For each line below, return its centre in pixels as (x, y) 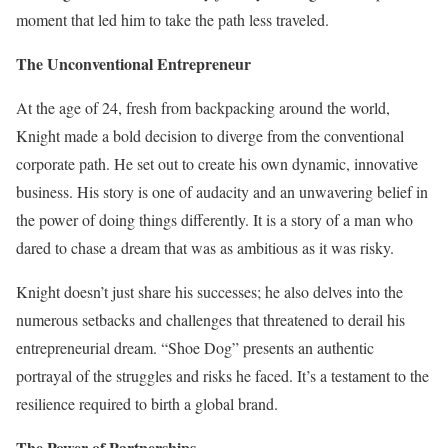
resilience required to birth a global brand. (147, 403)
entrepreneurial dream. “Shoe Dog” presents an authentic (195, 347)
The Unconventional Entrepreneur (133, 63)
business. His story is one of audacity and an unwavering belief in (222, 191)
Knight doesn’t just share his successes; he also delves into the (209, 291)
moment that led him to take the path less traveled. (172, 19)
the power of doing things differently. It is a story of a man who (214, 219)
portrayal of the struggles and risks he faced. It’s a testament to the (222, 375)
